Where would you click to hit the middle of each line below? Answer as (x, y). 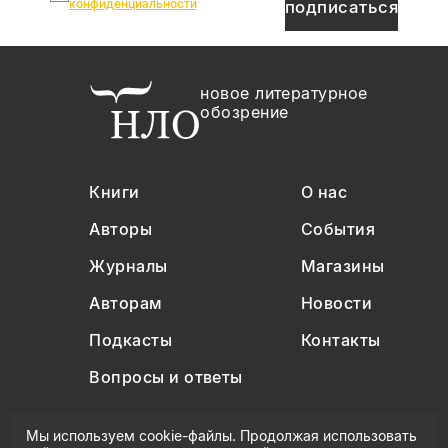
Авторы (121, 229)
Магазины (342, 266)
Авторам (126, 303)
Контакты (340, 340)
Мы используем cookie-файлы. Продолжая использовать (221, 435)
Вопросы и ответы (166, 377)
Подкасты (131, 340)
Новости (336, 303)
